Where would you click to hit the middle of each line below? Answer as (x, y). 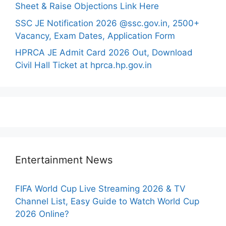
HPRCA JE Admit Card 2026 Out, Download (104, 53)
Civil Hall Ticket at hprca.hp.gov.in (83, 65)
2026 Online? (42, 214)
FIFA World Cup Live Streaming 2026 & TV (100, 189)
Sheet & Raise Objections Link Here (87, 6)
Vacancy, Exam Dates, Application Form (95, 36)
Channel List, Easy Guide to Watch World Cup (107, 202)
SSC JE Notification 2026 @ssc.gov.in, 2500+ (107, 23)
